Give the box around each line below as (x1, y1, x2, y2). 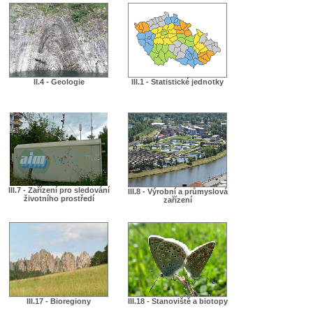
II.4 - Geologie (33, 78, 85, 87)
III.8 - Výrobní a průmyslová (127, 187, 228, 196)
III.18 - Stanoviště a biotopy (127, 297, 228, 306)
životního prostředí (23, 194, 94, 203)
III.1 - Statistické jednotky (131, 78, 224, 87)
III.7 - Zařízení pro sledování (8, 186, 110, 195)
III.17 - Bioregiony (27, 297, 91, 306)
